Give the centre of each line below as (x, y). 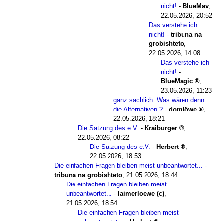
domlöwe (183, 109)
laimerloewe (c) (141, 193)
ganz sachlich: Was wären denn (159, 100)
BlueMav (196, 6)
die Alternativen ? (138, 109)
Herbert (167, 147)
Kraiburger (161, 128)
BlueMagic (177, 81)
